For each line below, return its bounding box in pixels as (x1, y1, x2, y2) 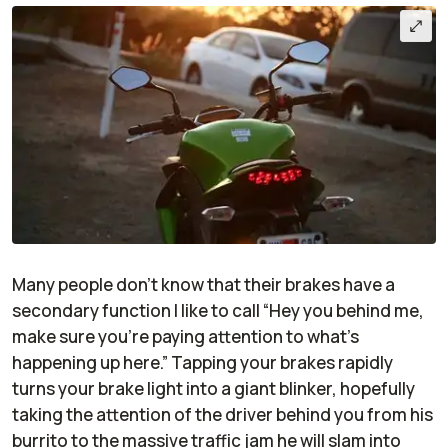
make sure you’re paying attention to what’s (12, 325, 359, 349)
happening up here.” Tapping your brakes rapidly (12, 351, 393, 375)
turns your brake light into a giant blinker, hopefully (12, 377, 415, 401)
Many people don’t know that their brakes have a (12, 273, 395, 297)
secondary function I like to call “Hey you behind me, (12, 299, 424, 323)
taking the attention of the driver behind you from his (12, 403, 433, 427)
